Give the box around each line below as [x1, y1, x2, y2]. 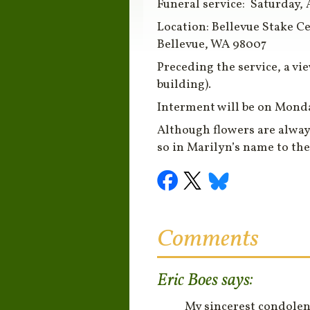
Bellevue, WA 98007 [156, 35, 266, 53]
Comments [156, 222, 259, 256]
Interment [156, 98, 215, 116]
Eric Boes [156, 268, 218, 293]
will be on [215, 98, 275, 116]
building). [156, 75, 211, 93]
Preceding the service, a [156, 58, 292, 76]
